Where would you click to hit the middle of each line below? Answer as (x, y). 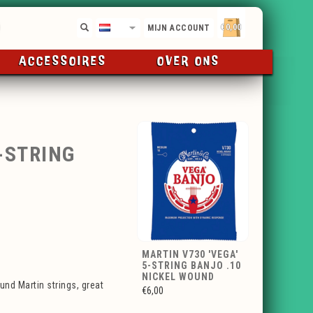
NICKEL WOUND (178, 277)
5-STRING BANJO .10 (191, 265)
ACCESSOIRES (63, 61)
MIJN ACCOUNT (179, 28)
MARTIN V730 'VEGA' (190, 254)
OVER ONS (188, 61)
